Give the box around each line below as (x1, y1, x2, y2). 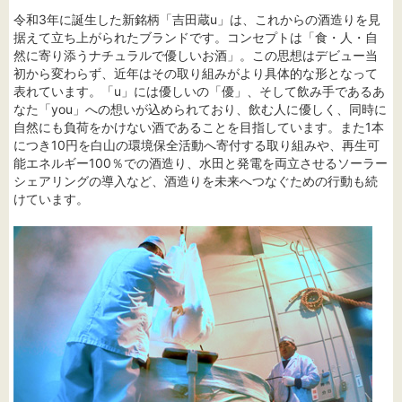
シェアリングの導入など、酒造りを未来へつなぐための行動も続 (13, 173, 378, 189)
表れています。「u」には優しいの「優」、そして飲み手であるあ (13, 83, 385, 100)
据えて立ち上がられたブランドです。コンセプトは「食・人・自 (13, 30, 378, 46)
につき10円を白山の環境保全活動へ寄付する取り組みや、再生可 (13, 137, 380, 153)
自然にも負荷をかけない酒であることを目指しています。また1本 (13, 119, 384, 135)
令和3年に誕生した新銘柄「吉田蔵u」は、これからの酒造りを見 (13, 12, 380, 28)
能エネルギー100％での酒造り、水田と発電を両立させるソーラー (13, 155, 388, 171)
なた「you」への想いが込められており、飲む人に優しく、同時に (13, 101, 387, 118)
